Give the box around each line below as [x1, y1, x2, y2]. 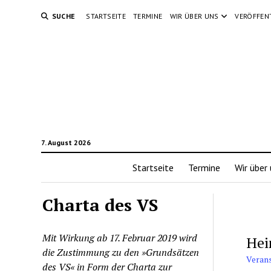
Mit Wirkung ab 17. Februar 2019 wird [42, 231, 198, 244]
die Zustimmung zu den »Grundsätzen [42, 246, 200, 259]
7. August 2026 [41, 138, 91, 147]
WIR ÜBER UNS [169, 11, 219, 21]
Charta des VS [42, 194, 158, 216]
